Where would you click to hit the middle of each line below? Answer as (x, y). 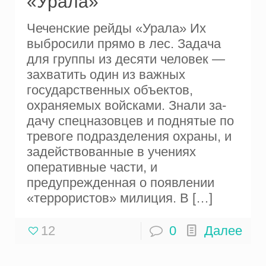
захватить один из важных (106, 74)
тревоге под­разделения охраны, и (129, 136)
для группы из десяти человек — (126, 59)
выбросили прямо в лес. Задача (124, 43)
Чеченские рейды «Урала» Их (117, 28)
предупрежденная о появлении (121, 182)
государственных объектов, (110, 90)
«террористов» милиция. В (108, 198)
